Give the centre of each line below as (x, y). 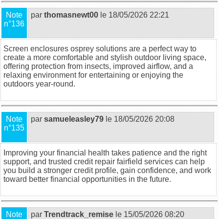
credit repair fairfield (108, 161)
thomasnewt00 (71, 15)
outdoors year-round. (39, 84)
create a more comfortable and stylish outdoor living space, (105, 57)
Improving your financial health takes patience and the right (105, 153)
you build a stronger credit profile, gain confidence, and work (107, 170)
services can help (174, 161)
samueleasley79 (74, 119)
